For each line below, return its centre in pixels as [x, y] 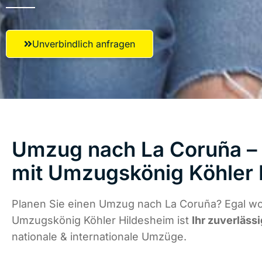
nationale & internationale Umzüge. [99, 237]
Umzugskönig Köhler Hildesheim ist [102, 220]
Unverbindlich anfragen [84, 44]
